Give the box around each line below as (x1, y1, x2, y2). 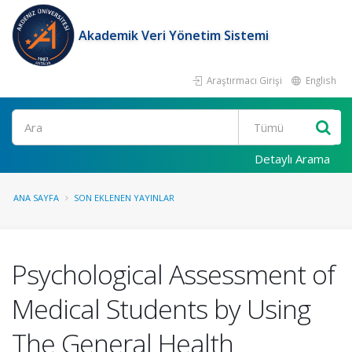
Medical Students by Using (12, 291, 310, 327)
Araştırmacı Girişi (204, 74, 282, 86)
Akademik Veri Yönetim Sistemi (79, 27, 269, 44)
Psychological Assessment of (12, 256, 335, 292)
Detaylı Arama (255, 151, 330, 167)
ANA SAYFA (13, 192, 59, 203)
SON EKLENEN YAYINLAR (74, 192, 174, 203)
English (303, 74, 336, 86)
